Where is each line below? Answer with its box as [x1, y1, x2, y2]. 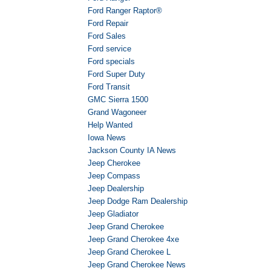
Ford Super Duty [88, 70, 145, 79]
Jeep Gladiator [88, 209, 139, 219]
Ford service [88, 44, 131, 54]
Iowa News [88, 133, 126, 143]
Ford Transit [88, 82, 130, 92]
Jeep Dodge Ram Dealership [88, 197, 188, 206]
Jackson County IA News [88, 146, 176, 155]
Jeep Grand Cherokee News [88, 260, 186, 270]
